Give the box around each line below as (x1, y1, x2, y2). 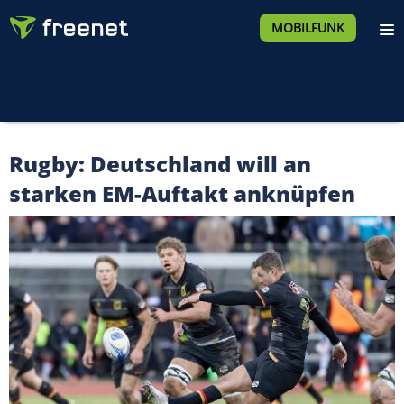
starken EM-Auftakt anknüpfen (9, 179, 355, 208)
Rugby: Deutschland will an (9, 149, 311, 179)
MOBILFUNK (271, 19, 344, 36)
